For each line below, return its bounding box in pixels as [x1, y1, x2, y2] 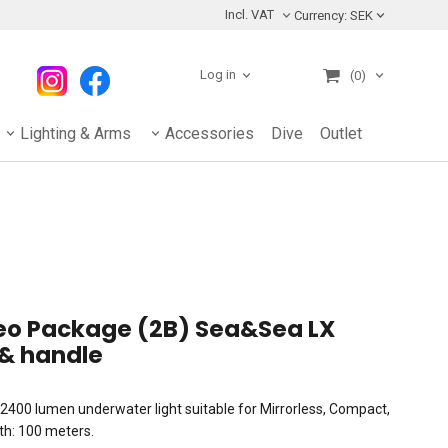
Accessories [165, 123, 254, 143]
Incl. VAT [224, 7, 274, 23]
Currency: [293, 7, 347, 23]
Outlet [320, 123, 362, 143]
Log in [199, 67, 236, 83]
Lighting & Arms [20, 123, 131, 143]
